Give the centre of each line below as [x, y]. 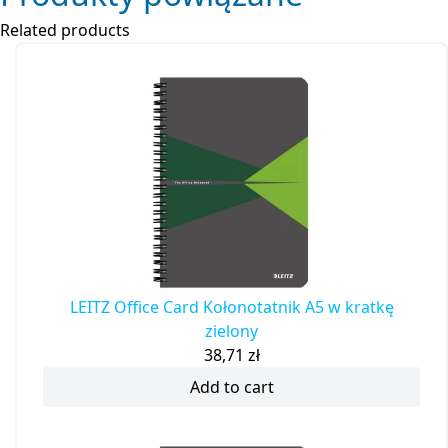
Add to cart [231, 387]
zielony [231, 331]
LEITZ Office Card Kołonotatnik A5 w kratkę [231, 307]
